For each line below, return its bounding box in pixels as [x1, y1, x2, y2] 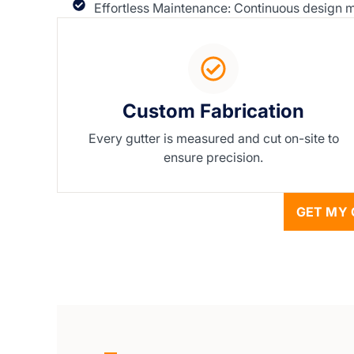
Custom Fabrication [122, 100, 304, 123]
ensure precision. [164, 149, 263, 166]
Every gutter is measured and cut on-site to [88, 130, 339, 147]
